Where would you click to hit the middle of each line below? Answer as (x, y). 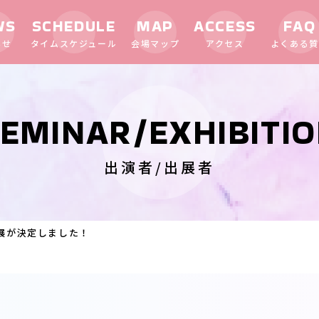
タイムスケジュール (74, 43)
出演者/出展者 (159, 167)
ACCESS (225, 26)
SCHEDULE (74, 26)
